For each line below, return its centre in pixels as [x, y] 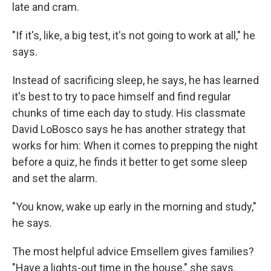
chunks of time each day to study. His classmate [129, 113]
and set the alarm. [55, 178]
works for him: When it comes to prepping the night [135, 145]
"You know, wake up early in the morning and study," [134, 207]
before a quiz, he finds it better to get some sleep [130, 162]
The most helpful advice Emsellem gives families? [133, 251]
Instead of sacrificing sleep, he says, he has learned [135, 80]
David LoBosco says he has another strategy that [129, 129]
